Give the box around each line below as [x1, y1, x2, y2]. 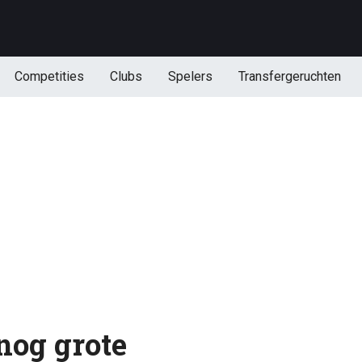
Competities [14, 69, 84, 84]
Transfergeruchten [238, 69, 341, 84]
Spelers [167, 69, 213, 84]
